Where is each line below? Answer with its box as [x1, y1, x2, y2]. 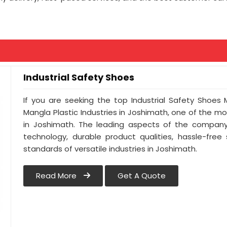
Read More [36, 170, 79, 181]
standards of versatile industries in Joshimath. [23, 143, 198, 155]
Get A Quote [118, 170, 166, 181]
